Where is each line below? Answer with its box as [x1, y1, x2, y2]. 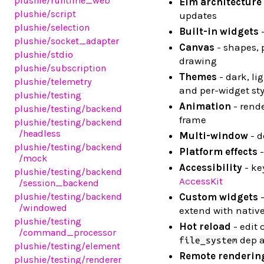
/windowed [19, 202, 68, 213]
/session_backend [19, 177, 100, 189]
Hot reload [179, 220, 231, 233]
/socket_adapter [47, 35, 119, 47]
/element [81, 240, 120, 252]
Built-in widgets [179, 25, 259, 38]
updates [179, 9, 217, 22]
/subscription [47, 62, 106, 74]
